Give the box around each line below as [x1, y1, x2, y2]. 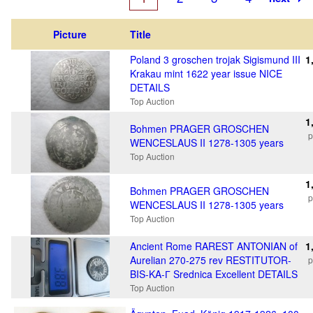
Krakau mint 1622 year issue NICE [130, 66, 282, 80]
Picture [53, 27, 87, 41]
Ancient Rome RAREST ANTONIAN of [130, 239, 298, 253]
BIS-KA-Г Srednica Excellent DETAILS [130, 267, 298, 281]
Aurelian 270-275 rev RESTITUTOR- [130, 253, 291, 267]
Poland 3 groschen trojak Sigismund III [130, 52, 300, 66]
